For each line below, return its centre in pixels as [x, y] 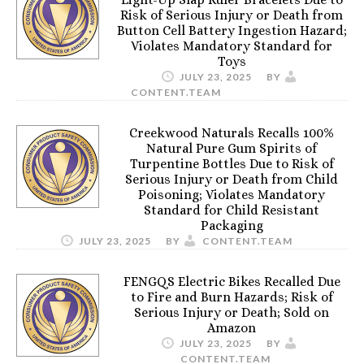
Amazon [232, 328]
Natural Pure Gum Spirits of [232, 148]
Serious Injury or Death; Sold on [232, 312]
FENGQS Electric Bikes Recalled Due [232, 282]
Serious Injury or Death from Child [232, 179]
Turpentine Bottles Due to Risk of [232, 164]
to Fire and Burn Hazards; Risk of [232, 297]
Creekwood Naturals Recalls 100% [232, 133]
